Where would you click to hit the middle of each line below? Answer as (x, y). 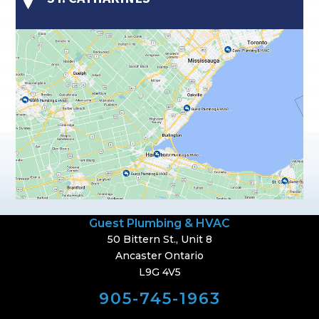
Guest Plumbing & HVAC (159, 224)
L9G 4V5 (159, 272)
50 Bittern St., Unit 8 (159, 240)
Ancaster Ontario (159, 256)
